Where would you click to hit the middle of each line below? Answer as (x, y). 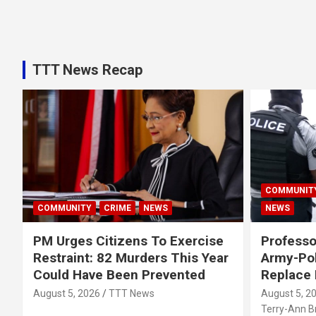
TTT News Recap (87, 70)
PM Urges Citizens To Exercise (128, 241)
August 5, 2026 (67, 293)
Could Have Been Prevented (119, 274)
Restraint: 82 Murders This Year (131, 257)
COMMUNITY (65, 208)
